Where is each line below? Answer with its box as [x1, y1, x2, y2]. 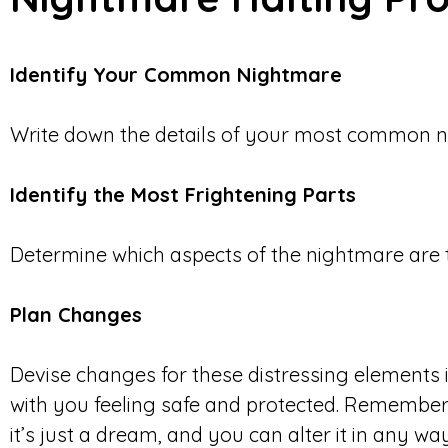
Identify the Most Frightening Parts [10, 181, 356, 207]
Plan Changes [10, 301, 142, 327]
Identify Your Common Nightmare [10, 61, 342, 87]
